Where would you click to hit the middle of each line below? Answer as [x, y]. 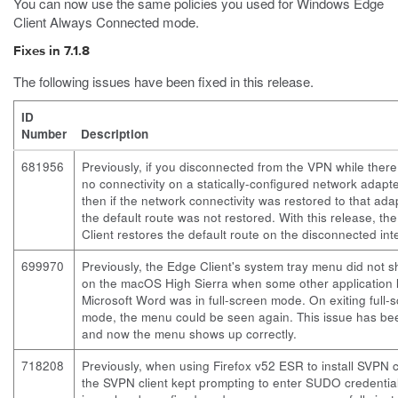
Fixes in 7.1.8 [52, 51]
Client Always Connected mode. [106, 22]
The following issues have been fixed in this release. [163, 81]
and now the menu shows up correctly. [189, 334]
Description [115, 134]
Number [44, 134]
